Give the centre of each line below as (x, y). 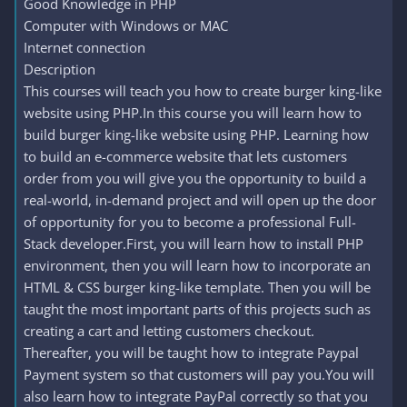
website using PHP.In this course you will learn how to (193, 113)
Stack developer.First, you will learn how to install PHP (194, 243)
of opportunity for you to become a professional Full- (190, 222)
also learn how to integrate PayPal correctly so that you (196, 396)
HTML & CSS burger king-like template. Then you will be (197, 287)
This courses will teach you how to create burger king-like (203, 91)
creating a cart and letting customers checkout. (169, 331)
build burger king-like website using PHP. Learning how (196, 134)
